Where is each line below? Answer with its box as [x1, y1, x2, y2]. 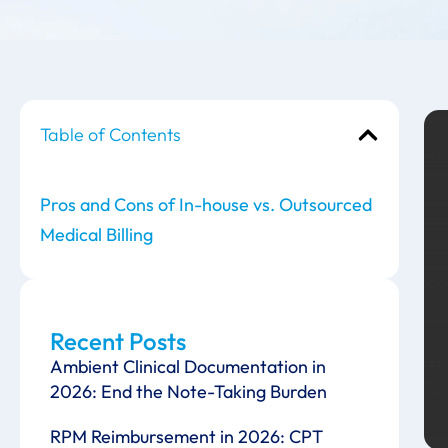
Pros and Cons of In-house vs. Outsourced [40, 193, 372, 216]
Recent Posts [50, 326, 186, 356]
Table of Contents [40, 123, 181, 146]
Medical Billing [40, 223, 153, 246]
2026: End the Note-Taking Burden [50, 380, 327, 403]
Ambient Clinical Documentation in [50, 355, 326, 378]
